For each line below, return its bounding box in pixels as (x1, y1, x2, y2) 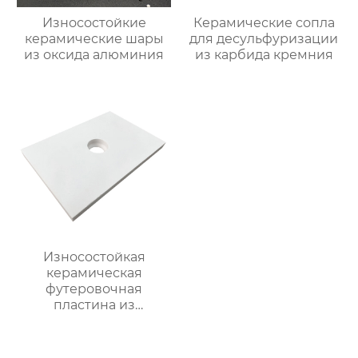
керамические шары (24, 31, 164, 47)
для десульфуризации (189, 31, 339, 47)
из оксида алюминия (24, 47, 165, 63)
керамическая (46, 265, 142, 281)
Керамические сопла (193, 15, 335, 31)
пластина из (53, 297, 135, 313)
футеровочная (46, 281, 143, 297)
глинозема (58, 313, 130, 329)
